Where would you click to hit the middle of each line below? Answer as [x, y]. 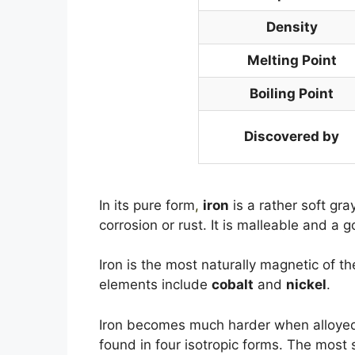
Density [292, 27]
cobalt [232, 284]
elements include [155, 284]
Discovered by [292, 136]
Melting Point [292, 60]
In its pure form [147, 205]
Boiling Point [292, 93]
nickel [306, 284]
